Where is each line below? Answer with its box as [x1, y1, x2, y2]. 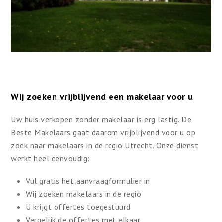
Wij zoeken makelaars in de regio [26, 189, 142, 199]
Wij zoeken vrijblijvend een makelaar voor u [11, 91, 193, 103]
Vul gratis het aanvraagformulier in [26, 176, 150, 186]
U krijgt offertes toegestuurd [26, 202, 131, 212]
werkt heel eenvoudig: [11, 153, 90, 164]
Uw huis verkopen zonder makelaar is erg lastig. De [11, 114, 192, 125]
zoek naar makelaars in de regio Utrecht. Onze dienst [11, 140, 199, 151]
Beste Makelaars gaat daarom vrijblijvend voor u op [11, 127, 196, 138]
